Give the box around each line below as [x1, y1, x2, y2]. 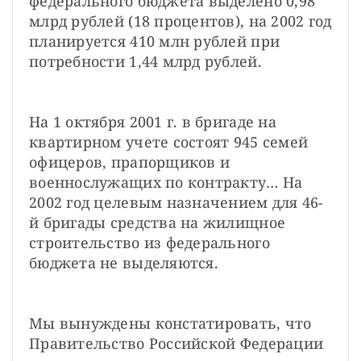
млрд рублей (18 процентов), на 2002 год [29, 10, 332, 31]
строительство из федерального [29, 232, 270, 252]
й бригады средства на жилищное [29, 212, 286, 232]
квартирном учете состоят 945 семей [29, 131, 309, 151]
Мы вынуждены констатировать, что [29, 313, 312, 333]
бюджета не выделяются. [29, 252, 218, 272]
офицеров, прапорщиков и [29, 151, 230, 172]
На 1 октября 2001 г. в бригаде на [29, 111, 276, 131]
